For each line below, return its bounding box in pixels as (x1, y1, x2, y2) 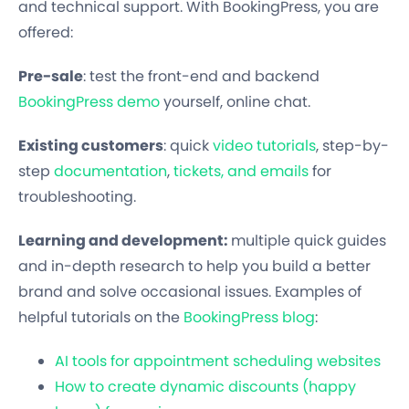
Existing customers (18, 134, 163, 156)
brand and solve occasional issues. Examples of (18, 280, 362, 302)
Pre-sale (18, 65, 83, 87)
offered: (18, 21, 73, 43)
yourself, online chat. (160, 90, 310, 112)
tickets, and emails (173, 160, 309, 182)
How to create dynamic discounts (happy (55, 375, 356, 397)
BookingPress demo (18, 90, 160, 112)
